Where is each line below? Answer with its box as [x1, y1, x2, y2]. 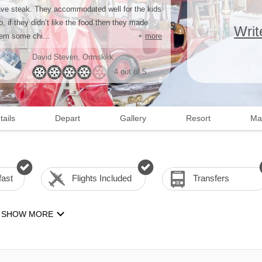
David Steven [32, 53, 78, 61]
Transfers [193, 173, 230, 183]
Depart [55, 113, 80, 123]
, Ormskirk [78, 53, 113, 61]
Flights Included [71, 173, 132, 183]
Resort [186, 113, 211, 123]
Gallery [120, 113, 146, 123]
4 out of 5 [114, 67, 146, 76]
